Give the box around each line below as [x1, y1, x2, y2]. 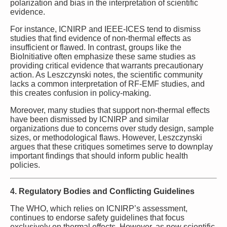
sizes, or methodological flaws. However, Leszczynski [10, 133, 202, 142]
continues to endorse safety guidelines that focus [10, 213, 184, 222]
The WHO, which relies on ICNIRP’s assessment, [10, 204, 187, 213]
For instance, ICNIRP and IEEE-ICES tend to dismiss [10, 24, 201, 33]
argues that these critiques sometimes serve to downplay [10, 142, 213, 151]
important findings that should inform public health [10, 151, 188, 160]
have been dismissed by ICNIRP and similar [10, 115, 169, 124]
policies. [10, 160, 40, 169]
